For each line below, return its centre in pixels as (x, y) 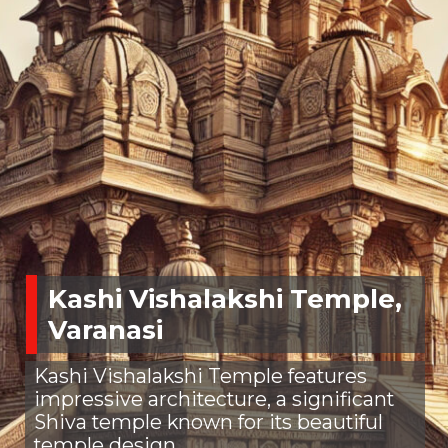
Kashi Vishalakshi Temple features (200, 376)
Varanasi (105, 330)
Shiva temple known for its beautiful (208, 422)
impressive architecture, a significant (213, 399)
